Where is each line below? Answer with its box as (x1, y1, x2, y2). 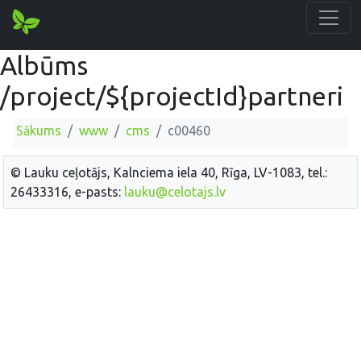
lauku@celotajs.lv (124, 184, 226, 199)
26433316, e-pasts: (10, 184, 124, 199)
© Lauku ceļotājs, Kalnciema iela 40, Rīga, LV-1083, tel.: (10, 164, 327, 180)
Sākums (16, 123, 61, 138)
